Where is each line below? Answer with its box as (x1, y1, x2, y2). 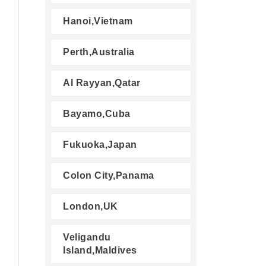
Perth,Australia (63, 47, 135, 57)
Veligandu (63, 232, 111, 242)
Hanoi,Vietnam (63, 16, 133, 26)
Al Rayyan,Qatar (63, 78, 141, 88)
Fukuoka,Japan (63, 140, 137, 150)
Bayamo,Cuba (63, 109, 131, 119)
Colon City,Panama (63, 170, 154, 180)
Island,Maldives (63, 245, 137, 255)
